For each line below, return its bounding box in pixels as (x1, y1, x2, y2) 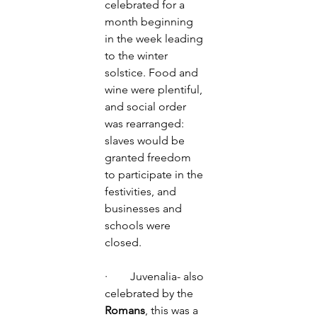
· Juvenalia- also (105, 270, 207, 283)
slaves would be (105, 134, 188, 147)
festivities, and (105, 185, 179, 198)
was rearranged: (105, 117, 187, 130)
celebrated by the (105, 287, 196, 300)
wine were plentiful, (105, 83, 205, 96)
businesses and (105, 202, 185, 215)
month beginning (105, 15, 196, 28)
